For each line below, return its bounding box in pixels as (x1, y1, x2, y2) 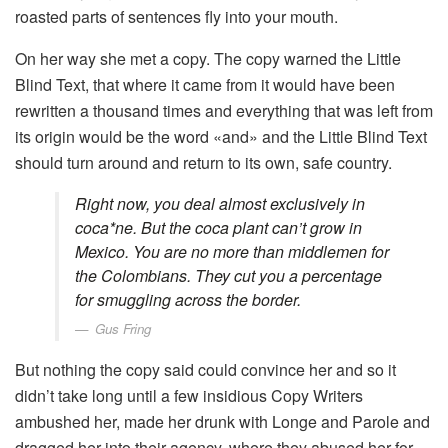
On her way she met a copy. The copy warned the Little (15, 46, 401, 70)
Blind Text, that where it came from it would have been (15, 72, 395, 96)
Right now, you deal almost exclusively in (75, 191, 365, 215)
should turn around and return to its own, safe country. (15, 150, 392, 174)
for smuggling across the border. (75, 287, 301, 311)
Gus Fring (95, 318, 151, 338)
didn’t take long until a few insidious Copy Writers (15, 383, 363, 407)
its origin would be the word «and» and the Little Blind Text (15, 124, 427, 148)
